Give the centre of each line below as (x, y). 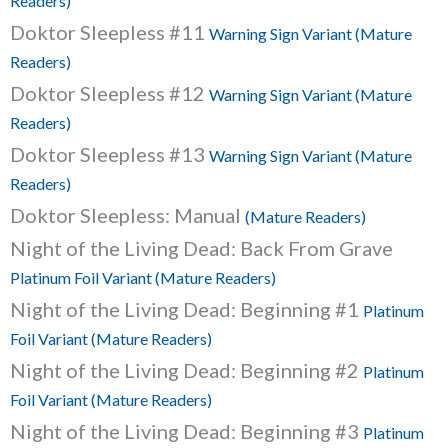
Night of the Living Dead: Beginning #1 (186, 309)
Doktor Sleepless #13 (109, 154)
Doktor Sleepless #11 (109, 32)
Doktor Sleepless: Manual (127, 215)
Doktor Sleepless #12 (109, 93)
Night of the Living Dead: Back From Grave (201, 248)
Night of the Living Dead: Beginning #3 (186, 431)
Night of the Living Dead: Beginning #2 (186, 370)
